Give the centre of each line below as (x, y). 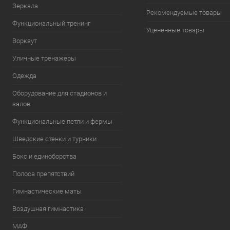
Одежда (24, 76)
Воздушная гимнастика (48, 209)
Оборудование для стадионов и (60, 93)
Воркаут (25, 41)
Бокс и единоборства (44, 156)
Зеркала (25, 6)
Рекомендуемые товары (184, 13)
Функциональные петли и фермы (62, 121)
